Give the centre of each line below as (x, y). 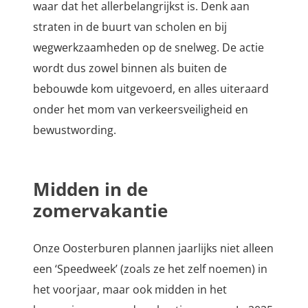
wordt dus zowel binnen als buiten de (130, 68)
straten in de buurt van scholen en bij (130, 27)
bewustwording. (75, 130)
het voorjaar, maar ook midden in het (130, 290)
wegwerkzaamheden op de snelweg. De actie (148, 48)
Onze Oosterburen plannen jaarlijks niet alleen (153, 249)
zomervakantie (100, 211)
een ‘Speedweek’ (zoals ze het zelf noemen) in (150, 269)
